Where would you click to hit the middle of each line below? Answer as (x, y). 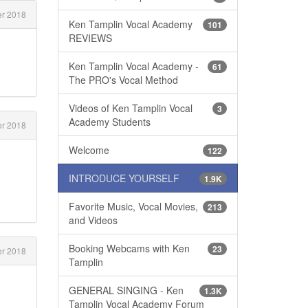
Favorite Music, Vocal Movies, (133, 206)
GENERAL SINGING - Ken (126, 290)
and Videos (93, 220)
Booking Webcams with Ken (129, 248)
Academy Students (109, 121)
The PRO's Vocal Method (123, 79)
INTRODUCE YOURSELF (124, 178)
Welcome (89, 150)
